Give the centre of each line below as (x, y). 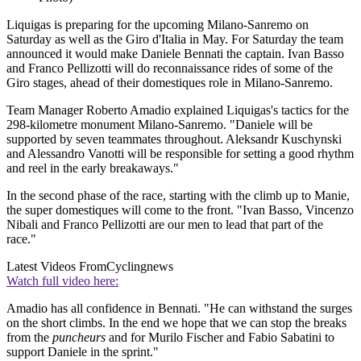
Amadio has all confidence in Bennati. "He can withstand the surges (179, 309)
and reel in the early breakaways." (93, 168)
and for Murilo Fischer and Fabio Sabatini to (220, 338)
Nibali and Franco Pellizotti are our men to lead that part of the (165, 225)
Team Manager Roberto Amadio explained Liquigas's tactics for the (178, 110)
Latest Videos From (56, 267)
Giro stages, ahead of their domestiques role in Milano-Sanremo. (170, 83)
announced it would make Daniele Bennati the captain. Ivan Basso (175, 54)
